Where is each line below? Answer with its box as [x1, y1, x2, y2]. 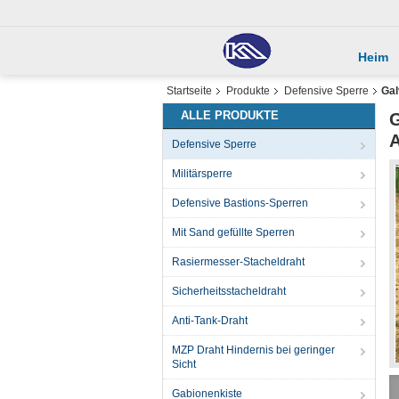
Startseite [167, 85, 212, 97]
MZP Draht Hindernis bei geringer [172, 344, 335, 356]
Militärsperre [172, 167, 232, 180]
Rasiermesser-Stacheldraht [172, 256, 305, 268]
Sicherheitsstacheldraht [172, 285, 286, 297]
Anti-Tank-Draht [172, 314, 248, 327]
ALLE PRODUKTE [181, 109, 279, 122]
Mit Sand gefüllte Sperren [172, 226, 295, 239]
